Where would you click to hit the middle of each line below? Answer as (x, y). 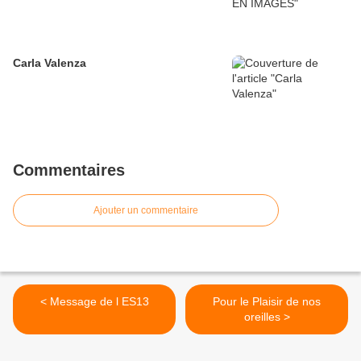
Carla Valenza (65, 63)
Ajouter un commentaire (146, 211)
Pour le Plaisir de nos (267, 302)
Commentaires (69, 170)
